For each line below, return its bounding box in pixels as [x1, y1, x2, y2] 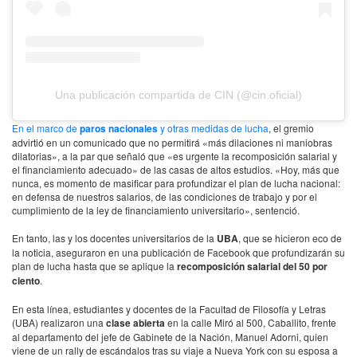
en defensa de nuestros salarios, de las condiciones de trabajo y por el [12, 190, 317, 204]
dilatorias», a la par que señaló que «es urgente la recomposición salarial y [12, 149, 337, 163]
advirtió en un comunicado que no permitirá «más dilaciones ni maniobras [12, 135, 332, 150]
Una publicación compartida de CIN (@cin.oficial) [55, 88, 302, 102]
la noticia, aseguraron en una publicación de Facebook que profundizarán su [12, 245, 345, 260]
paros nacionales [80, 121, 158, 136]
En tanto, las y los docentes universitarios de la [12, 231, 217, 245]
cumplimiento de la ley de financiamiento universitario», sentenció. [12, 203, 300, 218]
